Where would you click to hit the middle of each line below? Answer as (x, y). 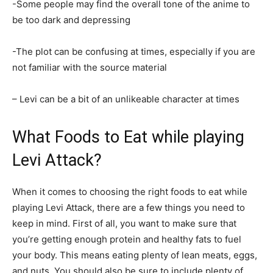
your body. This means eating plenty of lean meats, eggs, (135, 255)
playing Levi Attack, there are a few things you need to (129, 207)
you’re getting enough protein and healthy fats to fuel (127, 239)
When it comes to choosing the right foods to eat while (130, 191)
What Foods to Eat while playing (128, 137)
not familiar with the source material (90, 67)
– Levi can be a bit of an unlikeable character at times (126, 99)
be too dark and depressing (71, 19)
